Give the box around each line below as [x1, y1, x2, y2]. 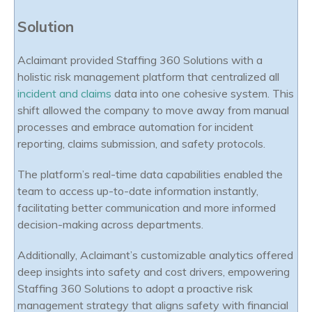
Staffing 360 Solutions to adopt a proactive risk [17, 281, 253, 296]
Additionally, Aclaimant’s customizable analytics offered [17, 248, 293, 263]
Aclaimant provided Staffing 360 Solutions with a [17, 53, 263, 68]
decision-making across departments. [17, 217, 203, 232]
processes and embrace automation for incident [17, 120, 253, 134]
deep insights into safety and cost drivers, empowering [17, 265, 290, 279]
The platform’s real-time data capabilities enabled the [17, 167, 283, 182]
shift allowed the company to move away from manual [17, 103, 289, 118]
